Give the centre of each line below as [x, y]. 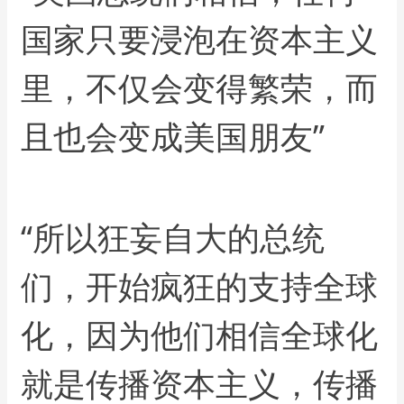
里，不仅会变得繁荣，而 [200, 88]
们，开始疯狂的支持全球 [200, 286]
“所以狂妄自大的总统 [173, 237]
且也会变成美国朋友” [173, 137]
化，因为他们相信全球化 [200, 335]
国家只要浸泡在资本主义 [200, 40]
